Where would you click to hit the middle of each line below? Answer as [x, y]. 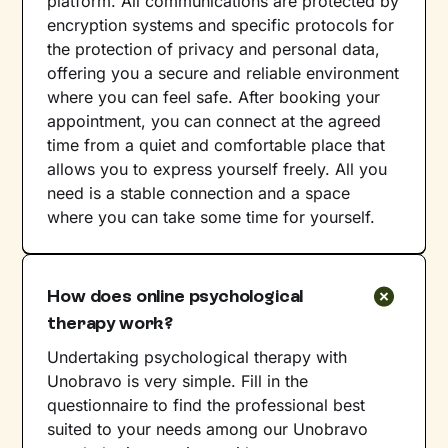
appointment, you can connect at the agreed [214, 120]
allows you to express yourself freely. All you [217, 168]
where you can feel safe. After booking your [214, 96]
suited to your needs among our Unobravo [208, 428]
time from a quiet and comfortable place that [216, 144]
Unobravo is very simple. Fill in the [178, 380]
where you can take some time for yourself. [211, 216]
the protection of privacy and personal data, [214, 48]
